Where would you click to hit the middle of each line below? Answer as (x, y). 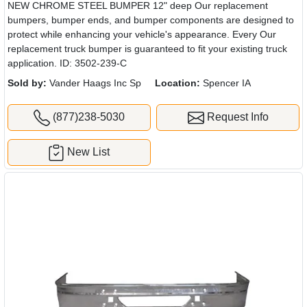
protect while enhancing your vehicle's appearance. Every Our (142, 35)
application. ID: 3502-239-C (67, 63)
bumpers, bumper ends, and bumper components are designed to (151, 20)
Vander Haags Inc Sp (94, 83)
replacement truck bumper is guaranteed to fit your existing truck (147, 49)
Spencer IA (225, 83)
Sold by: (27, 83)
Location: (177, 83)
